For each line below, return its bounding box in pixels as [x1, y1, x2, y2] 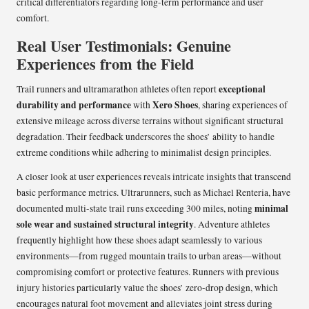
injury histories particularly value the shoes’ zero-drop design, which [17, 281, 278, 295]
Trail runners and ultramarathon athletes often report [17, 83, 219, 96]
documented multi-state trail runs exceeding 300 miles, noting [17, 202, 255, 215]
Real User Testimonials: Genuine [17, 34, 231, 58]
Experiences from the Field [17, 52, 194, 76]
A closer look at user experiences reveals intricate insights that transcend [17, 170, 291, 183]
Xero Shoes [152, 98, 198, 112]
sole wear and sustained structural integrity [17, 217, 194, 232]
